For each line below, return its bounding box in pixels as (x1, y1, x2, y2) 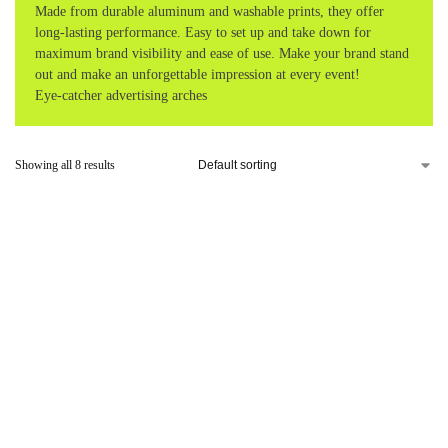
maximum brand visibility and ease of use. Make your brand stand (35, 46, 409, 62)
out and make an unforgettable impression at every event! (35, 67, 360, 83)
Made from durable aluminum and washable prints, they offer (35, 4, 384, 20)
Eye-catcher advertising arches (35, 88, 207, 104)
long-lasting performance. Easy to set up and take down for (35, 25, 371, 41)
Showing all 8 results (15, 158, 115, 173)
